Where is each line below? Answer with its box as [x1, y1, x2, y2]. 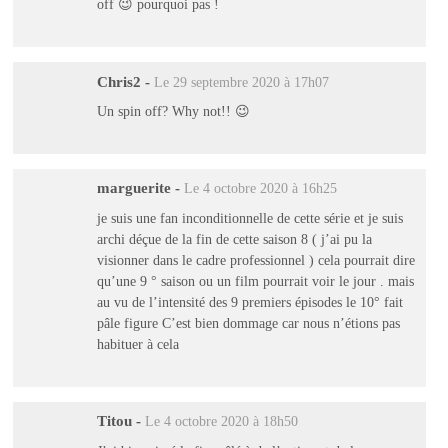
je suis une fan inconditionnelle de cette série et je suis [96, 209, 403, 226]
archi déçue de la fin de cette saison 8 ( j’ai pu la [96, 230, 372, 247]
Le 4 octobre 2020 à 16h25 [183, 181, 337, 197]
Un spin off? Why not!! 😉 [96, 103, 250, 120]
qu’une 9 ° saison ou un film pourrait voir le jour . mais [96, 272, 414, 289]
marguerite [96, 180, 171, 197]
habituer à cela [96, 335, 179, 352]
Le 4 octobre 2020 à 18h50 [144, 414, 298, 430]
